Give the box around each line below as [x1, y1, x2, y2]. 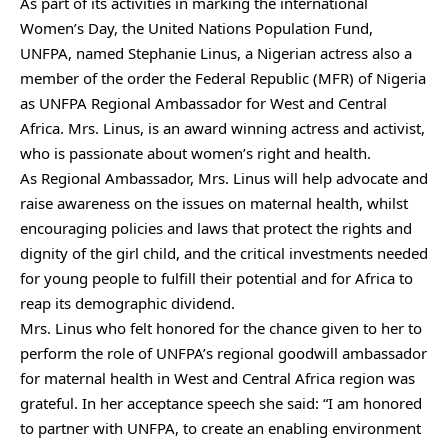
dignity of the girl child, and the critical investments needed [20, 243, 428, 264]
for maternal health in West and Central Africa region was [20, 368, 415, 389]
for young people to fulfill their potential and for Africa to [20, 268, 413, 289]
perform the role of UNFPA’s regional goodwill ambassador [20, 343, 427, 364]
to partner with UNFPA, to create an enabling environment [20, 418, 421, 439]
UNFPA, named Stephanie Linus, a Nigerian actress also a [20, 43, 412, 64]
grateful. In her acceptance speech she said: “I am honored [20, 393, 422, 414]
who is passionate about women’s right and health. [20, 143, 371, 164]
